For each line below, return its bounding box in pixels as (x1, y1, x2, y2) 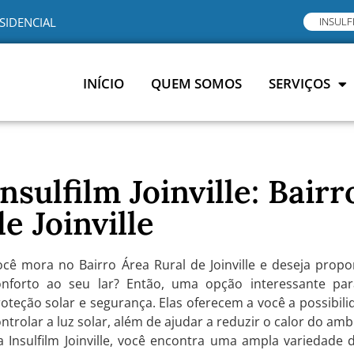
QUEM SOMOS (150, 74, 242, 93)
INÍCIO (82, 74, 124, 93)
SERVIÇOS (268, 74, 330, 93)
